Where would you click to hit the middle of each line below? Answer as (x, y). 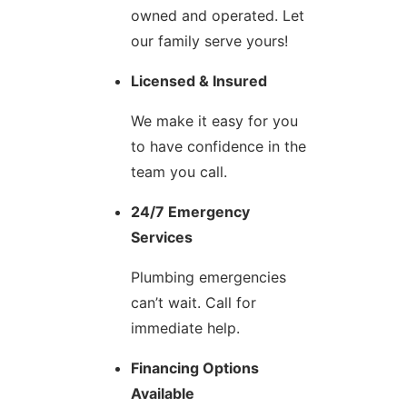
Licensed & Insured (199, 81)
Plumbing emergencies (208, 278)
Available (163, 394)
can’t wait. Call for (194, 303)
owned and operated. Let (218, 16)
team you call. (179, 172)
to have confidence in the (218, 147)
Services (162, 238)
